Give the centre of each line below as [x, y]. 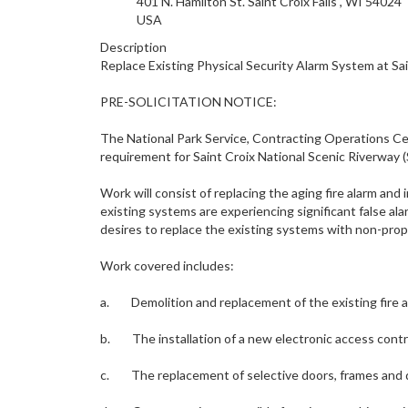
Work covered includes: [167, 265]
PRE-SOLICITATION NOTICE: [189, 102]
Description [133, 47]
